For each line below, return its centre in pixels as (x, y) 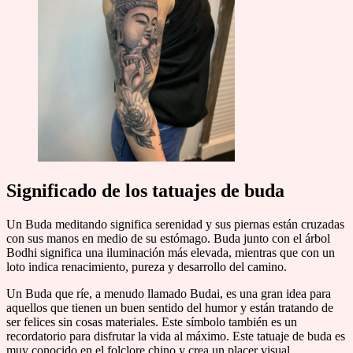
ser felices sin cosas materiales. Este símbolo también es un (152, 322)
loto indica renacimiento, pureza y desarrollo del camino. (147, 267)
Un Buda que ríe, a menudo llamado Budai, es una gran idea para (169, 294)
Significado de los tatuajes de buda (145, 191)
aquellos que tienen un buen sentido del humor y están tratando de (170, 308)
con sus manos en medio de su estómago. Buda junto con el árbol (168, 239)
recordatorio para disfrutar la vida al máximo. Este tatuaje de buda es (176, 336)
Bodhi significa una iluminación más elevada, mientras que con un (171, 253)
